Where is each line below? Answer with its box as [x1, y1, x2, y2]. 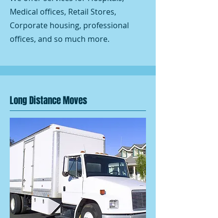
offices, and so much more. [10, 34, 109, 44]
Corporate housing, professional [10, 20, 129, 31]
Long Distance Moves [10, 93, 87, 107]
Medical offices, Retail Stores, [10, 6, 116, 17]
